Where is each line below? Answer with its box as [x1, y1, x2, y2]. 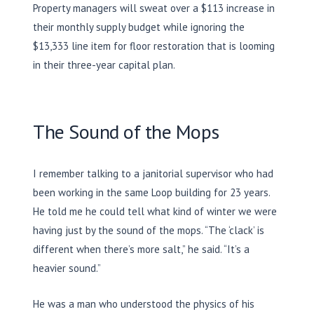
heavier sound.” [33, 261, 101, 275]
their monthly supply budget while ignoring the [33, 20, 245, 34]
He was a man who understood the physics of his [33, 296, 254, 310]
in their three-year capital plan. [33, 57, 175, 71]
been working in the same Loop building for [33, 185, 230, 199]
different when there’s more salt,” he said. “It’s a [33, 242, 250, 256]
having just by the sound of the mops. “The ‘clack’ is [33, 223, 264, 237]
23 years [230, 185, 268, 199]
